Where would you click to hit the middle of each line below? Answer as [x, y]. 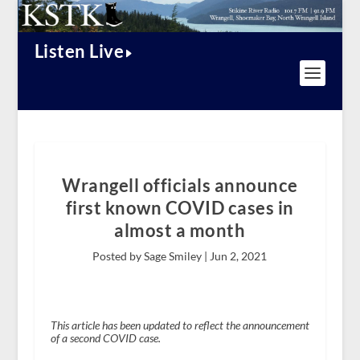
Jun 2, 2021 [239, 256]
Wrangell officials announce [180, 186]
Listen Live [79, 51]
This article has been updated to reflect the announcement [180, 325]
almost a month [180, 231]
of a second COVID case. [105, 338]
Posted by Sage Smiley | [151, 256]
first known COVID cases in [180, 208]
